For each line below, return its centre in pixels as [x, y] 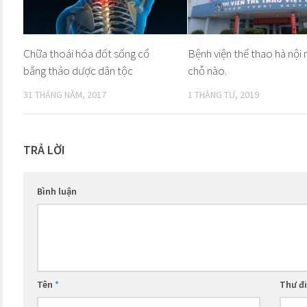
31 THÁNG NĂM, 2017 [65, 95]
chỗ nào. [207, 71]
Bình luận [57, 191]
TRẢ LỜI [44, 149]
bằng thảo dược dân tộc [78, 71]
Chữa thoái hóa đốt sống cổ [86, 54]
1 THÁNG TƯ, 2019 [223, 95]
